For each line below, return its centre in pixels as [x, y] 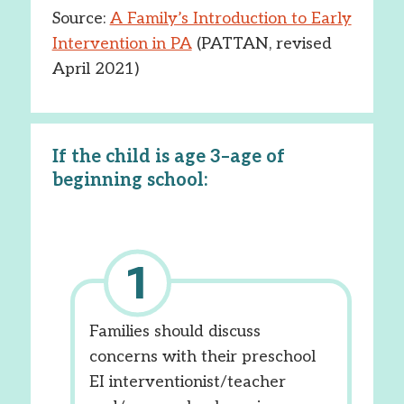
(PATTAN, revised [262, 44]
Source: [81, 18]
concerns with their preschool [202, 357]
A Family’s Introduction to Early [230, 18]
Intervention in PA [122, 44]
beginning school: [129, 180]
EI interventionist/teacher [187, 382]
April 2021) [95, 69]
